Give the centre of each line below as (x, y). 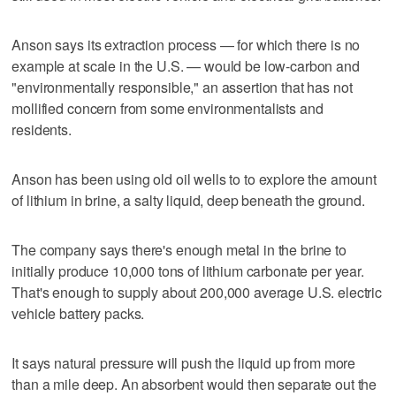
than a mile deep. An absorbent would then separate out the (194, 384)
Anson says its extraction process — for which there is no (186, 44)
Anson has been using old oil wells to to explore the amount (194, 179)
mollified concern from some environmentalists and (168, 108)
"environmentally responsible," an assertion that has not (182, 87)
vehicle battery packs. (78, 313)
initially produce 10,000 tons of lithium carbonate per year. (188, 270)
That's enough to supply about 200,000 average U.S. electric (197, 292)
